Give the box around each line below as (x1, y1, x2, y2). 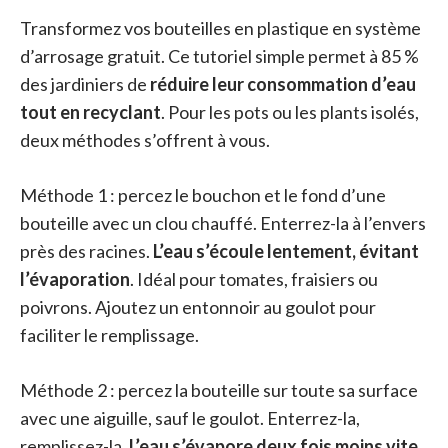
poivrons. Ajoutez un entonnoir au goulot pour (20, 296, 376, 319)
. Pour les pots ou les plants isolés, (161, 101, 419, 124)
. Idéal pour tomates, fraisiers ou (130, 268, 378, 291)
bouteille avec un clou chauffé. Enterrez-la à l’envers (20, 212, 426, 235)
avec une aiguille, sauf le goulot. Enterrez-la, (20, 407, 360, 430)
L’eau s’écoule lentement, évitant (153, 240, 419, 263)
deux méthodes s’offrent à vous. (20, 129, 270, 152)
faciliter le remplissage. (20, 324, 199, 347)
